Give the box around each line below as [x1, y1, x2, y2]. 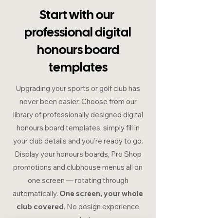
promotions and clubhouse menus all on [13, 163, 143, 172]
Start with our [39, 10, 116, 22]
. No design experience [64, 202, 139, 212]
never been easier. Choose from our [19, 97, 137, 107]
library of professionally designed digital [13, 110, 143, 120]
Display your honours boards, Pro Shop [14, 149, 142, 159]
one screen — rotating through [27, 176, 128, 185]
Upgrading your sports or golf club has [16, 84, 140, 93]
